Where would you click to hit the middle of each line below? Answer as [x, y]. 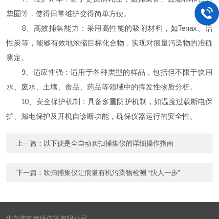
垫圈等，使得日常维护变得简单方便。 [69, 13]
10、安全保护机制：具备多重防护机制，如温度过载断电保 [109, 101]
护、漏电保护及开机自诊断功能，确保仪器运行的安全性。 [102, 116]
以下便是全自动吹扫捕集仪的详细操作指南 [109, 143]
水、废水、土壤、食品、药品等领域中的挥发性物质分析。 [102, 87]
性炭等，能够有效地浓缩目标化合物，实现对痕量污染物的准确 [109, 43]
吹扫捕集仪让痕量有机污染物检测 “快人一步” [112, 173]
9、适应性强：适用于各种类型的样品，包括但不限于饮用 [109, 72]
